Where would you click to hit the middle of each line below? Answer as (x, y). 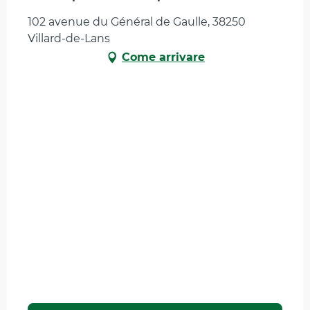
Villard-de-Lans (69, 39)
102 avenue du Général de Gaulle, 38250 (137, 22)
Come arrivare (163, 57)
